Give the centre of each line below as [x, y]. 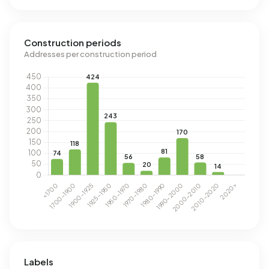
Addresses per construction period [90, 54]
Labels [39, 261]
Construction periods [73, 42]
